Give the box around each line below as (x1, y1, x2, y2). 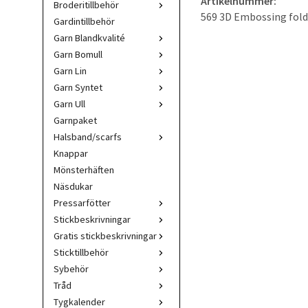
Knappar (54, 147, 88, 159)
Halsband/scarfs (54, 131, 122, 143)
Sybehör (54, 263, 89, 275)
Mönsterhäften (54, 164, 114, 176)
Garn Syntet (54, 81, 102, 93)
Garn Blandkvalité (54, 32, 125, 44)
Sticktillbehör (54, 246, 109, 258)
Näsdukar (54, 180, 93, 192)
